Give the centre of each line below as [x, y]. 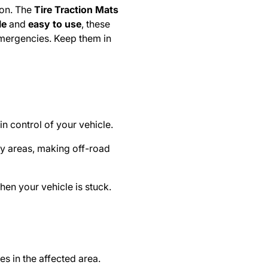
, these [96, 24]
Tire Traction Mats [77, 10]
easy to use [55, 24]
